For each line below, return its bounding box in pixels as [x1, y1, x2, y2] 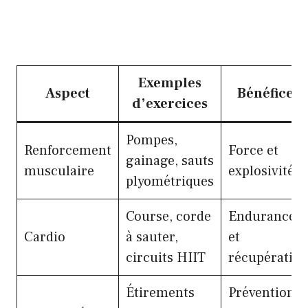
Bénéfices [237, 85, 300, 103]
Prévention [228, 284, 295, 302]
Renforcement [24, 142, 111, 160]
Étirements [126, 284, 195, 302]
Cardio [24, 228, 65, 247]
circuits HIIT [126, 249, 206, 267]
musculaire [24, 162, 94, 181]
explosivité [228, 162, 294, 181]
